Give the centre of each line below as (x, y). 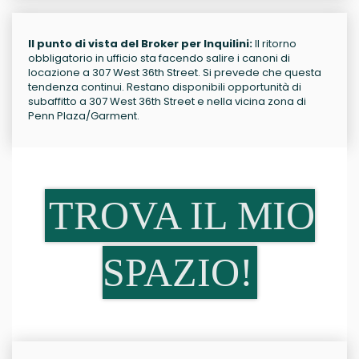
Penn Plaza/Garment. (84, 116)
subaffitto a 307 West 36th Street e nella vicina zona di (167, 101)
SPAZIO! (177, 272)
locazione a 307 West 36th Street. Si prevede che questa (175, 73)
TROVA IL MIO (182, 216)
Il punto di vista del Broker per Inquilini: (140, 44)
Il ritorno (274, 44)
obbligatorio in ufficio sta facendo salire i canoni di (159, 58)
